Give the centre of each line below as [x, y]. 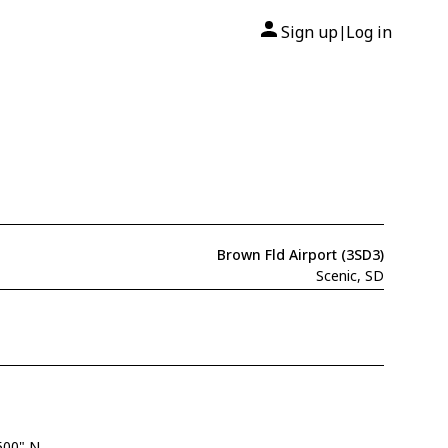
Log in [369, 32]
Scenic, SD [349, 275]
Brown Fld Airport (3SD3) [300, 254]
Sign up [309, 32]
